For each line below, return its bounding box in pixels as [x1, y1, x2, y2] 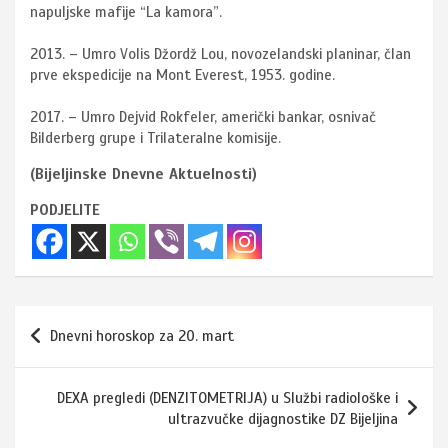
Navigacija [14, 303, 147, 339]
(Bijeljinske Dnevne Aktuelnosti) [30, 165, 257, 184]
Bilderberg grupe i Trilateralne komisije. [30, 129, 285, 148]
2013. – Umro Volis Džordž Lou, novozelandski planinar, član [30, 45, 411, 64]
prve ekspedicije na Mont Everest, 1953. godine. [30, 66, 335, 85]
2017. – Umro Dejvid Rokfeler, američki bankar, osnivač [30, 108, 376, 127]
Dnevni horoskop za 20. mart [50, 327, 234, 346]
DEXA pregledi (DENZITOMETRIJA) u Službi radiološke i [57, 389, 398, 408]
